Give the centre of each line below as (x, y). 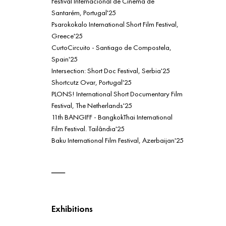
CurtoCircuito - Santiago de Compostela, (111, 47)
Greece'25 (67, 36)
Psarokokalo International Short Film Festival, (115, 24)
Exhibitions (72, 209)
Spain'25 (65, 59)
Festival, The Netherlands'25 (92, 105)
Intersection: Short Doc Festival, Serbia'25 (111, 71)
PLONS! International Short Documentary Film (117, 94)
